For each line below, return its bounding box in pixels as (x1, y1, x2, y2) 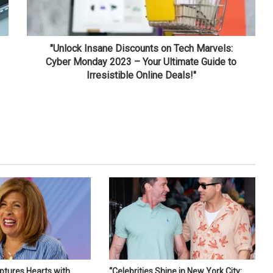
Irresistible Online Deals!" (86, 69, 196, 81)
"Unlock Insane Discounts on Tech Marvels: (49, 42, 233, 54)
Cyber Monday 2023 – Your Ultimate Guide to (46, 55, 236, 68)
